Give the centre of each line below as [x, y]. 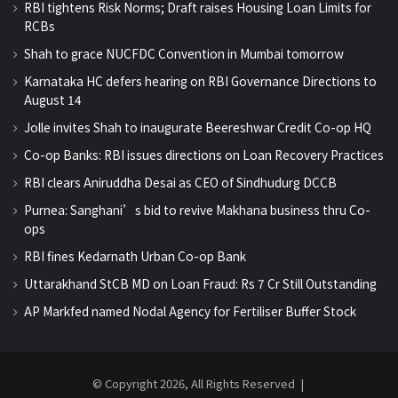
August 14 [53, 99]
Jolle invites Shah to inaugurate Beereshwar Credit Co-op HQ [198, 127]
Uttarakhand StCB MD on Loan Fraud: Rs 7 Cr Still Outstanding [200, 283]
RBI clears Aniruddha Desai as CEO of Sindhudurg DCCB [180, 182]
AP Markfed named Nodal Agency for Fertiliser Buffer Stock [190, 310]
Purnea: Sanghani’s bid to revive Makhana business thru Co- [197, 209]
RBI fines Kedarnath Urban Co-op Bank [135, 255]
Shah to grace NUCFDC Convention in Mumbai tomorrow [184, 53]
